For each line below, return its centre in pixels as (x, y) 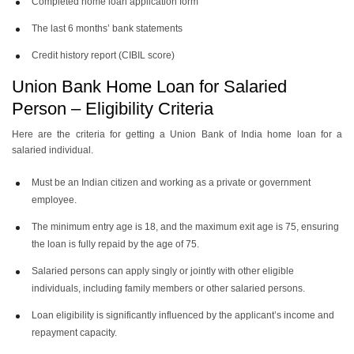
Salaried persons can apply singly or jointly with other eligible (163, 271)
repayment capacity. (74, 333)
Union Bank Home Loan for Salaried (149, 87)
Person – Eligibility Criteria (113, 109)
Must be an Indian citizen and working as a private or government (171, 183)
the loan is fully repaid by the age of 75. (115, 244)
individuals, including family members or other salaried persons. (168, 288)
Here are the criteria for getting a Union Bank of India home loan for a (177, 134)
